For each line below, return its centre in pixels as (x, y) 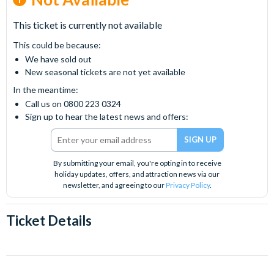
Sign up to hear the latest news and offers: (107, 117)
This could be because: (57, 45)
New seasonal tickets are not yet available (105, 72)
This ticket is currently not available (87, 25)
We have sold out (58, 59)
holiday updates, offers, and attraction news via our (137, 174)
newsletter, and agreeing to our (114, 185)
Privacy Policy (187, 185)
